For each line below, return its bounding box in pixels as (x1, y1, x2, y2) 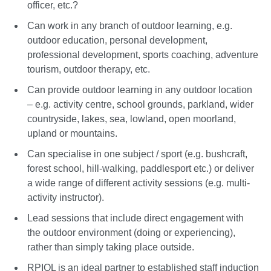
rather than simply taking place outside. (27, 241, 194, 252)
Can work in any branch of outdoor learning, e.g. (27, 20, 232, 31)
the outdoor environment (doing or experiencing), (27, 227, 235, 238)
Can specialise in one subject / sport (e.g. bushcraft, (27, 148, 247, 159)
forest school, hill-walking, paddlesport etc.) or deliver (27, 163, 254, 174)
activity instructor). (27, 192, 104, 203)
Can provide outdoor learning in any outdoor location (27, 84, 252, 95)
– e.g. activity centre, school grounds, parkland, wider (27, 99, 253, 109)
